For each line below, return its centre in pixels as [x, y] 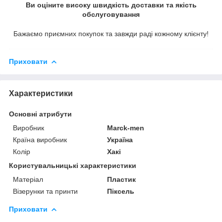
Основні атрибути [40, 114]
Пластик [122, 179]
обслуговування [111, 14]
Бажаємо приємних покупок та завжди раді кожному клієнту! [111, 33]
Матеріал [28, 179]
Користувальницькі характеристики [73, 165]
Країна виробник [40, 139]
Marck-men [126, 128]
